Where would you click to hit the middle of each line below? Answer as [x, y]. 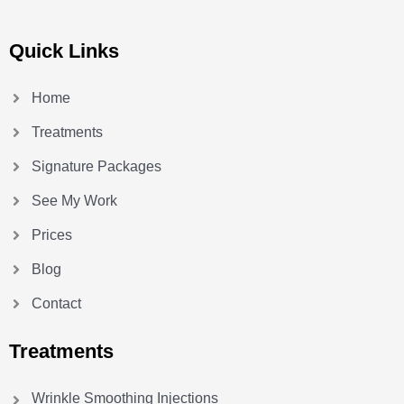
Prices [52, 235]
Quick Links [64, 51]
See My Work [74, 201]
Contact [56, 303]
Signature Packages [96, 166]
